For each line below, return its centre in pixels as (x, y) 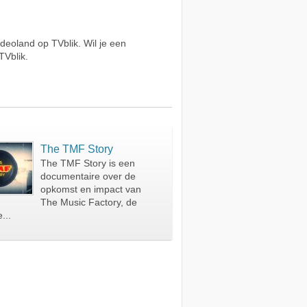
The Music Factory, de (89, 202)
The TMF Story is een (88, 163)
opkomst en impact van (91, 189)
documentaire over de (88, 176)
